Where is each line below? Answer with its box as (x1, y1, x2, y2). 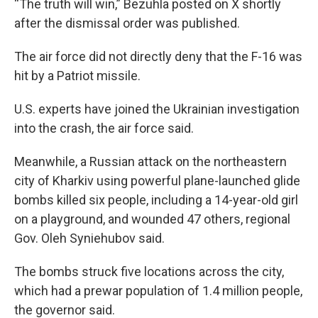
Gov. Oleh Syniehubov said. (14, 231, 165, 246)
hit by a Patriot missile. (14, 68, 141, 83)
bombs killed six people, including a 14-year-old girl (14, 192, 298, 207)
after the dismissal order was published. (14, 16, 240, 31)
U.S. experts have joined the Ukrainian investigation (14, 102, 300, 116)
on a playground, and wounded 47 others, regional (14, 212, 290, 226)
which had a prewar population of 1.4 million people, (14, 283, 302, 298)
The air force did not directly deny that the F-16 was (14, 49, 302, 64)
